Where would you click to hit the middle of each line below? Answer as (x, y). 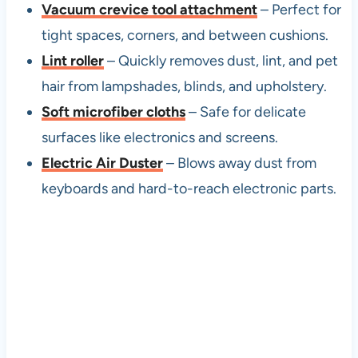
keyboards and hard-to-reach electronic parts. (189, 189)
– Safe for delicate (245, 112)
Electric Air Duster (102, 163)
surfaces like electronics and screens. (159, 138)
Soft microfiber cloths (113, 112)
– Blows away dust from (239, 163)
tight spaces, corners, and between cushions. (185, 36)
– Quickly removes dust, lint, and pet (221, 61)
